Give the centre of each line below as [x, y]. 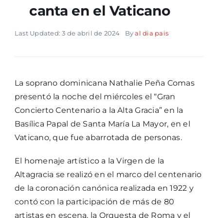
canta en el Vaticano [100, 11]
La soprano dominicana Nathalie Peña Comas [104, 83]
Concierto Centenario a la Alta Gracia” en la [99, 110]
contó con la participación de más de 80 [94, 202]
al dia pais [152, 33]
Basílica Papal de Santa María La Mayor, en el [102, 124]
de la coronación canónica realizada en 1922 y [104, 188]
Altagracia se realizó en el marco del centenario [108, 175]
